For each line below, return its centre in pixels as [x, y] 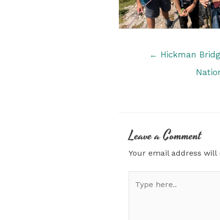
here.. [139, 191]
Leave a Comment [165, 136]
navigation [137, 64]
